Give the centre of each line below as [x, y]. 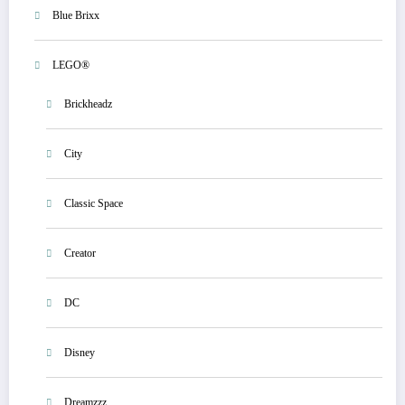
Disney [80, 353]
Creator [80, 254]
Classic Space [94, 204]
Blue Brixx [76, 16]
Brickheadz [88, 104]
